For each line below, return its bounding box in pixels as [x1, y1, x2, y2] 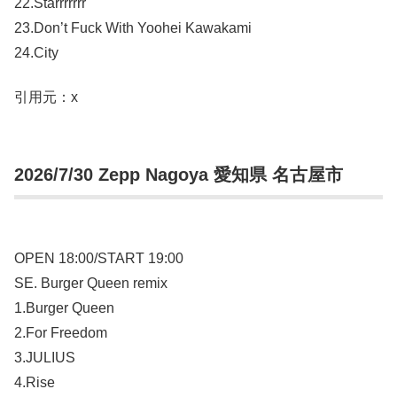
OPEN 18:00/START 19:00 [14, 250, 183, 266]
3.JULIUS [14, 349, 75, 365]
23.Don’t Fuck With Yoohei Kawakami [14, 19, 252, 35]
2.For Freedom [14, 324, 107, 340]
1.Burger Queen [14, 300, 114, 315]
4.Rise [14, 374, 55, 390]
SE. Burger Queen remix [14, 275, 167, 291]
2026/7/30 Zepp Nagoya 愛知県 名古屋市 [14, 164, 343, 184]
